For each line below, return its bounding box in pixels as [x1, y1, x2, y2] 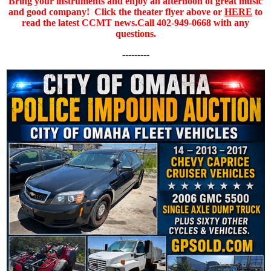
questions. [115, 28, 156, 39]
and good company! [8, 6, 94, 17]
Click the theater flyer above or [94, 6, 224, 17]
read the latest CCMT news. [22, 17, 137, 28]
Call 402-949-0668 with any [137, 17, 249, 28]
